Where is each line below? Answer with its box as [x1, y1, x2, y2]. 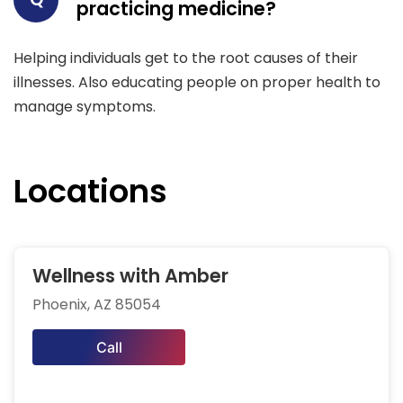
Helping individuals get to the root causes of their [13, 48, 358, 69]
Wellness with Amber [32, 263, 228, 290]
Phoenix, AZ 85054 [32, 294, 161, 316]
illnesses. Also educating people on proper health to [13, 72, 381, 94]
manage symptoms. [13, 96, 156, 118]
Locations [13, 169, 167, 214]
